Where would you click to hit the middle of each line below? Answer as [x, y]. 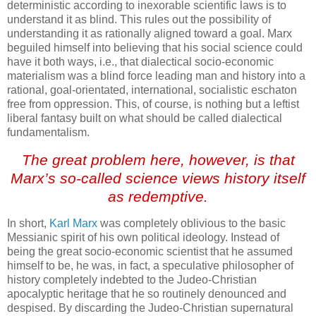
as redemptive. [158, 196]
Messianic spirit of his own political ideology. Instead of [143, 238]
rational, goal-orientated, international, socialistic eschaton [152, 90]
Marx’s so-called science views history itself [158, 178]
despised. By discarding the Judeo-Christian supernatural [150, 308]
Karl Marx [75, 224]
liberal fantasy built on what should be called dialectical [145, 118]
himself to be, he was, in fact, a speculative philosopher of [150, 266]
